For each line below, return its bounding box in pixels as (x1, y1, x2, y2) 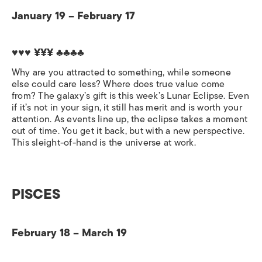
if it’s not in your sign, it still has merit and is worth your (12, 99, 242, 115)
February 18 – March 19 (12, 223, 127, 242)
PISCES (12, 182, 60, 205)
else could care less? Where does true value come (12, 76, 225, 92)
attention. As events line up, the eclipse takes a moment (12, 111, 248, 127)
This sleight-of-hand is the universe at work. (12, 135, 196, 150)
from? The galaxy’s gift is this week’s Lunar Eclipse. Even (12, 88, 249, 104)
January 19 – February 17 (12, 6, 135, 25)
